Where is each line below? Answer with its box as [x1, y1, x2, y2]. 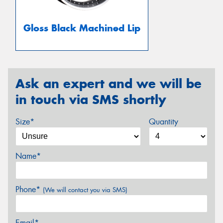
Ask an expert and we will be [15, 76, 202, 92]
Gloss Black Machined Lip [23, 22, 140, 34]
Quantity [148, 116, 178, 127]
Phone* [15, 184, 43, 195]
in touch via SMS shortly [15, 92, 166, 108]
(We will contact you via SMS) [43, 185, 127, 194]
